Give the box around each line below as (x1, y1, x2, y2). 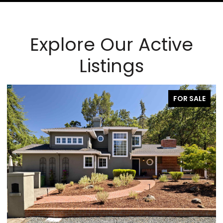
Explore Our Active (30, 31, 193, 57)
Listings (79, 53, 144, 79)
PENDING (174, 93, 206, 104)
